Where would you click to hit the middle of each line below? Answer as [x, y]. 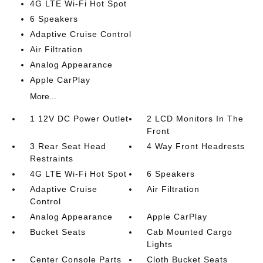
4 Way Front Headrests [196, 146]
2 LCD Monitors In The [195, 119]
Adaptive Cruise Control [80, 34]
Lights [160, 244]
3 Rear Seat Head [68, 146]
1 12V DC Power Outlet [79, 119]
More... [43, 96]
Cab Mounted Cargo [190, 232]
